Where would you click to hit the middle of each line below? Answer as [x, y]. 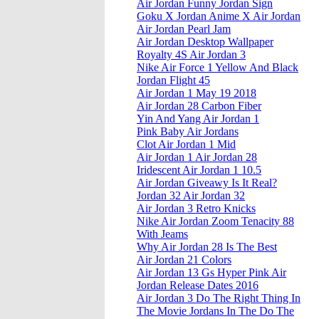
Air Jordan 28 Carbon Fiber [199, 106]
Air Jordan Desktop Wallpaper [205, 42]
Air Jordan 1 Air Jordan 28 [197, 157]
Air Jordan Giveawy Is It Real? [207, 183]
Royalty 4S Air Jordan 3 [191, 55]
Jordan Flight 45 [173, 80]
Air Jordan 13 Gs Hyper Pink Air [211, 273]
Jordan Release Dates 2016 [198, 286]
